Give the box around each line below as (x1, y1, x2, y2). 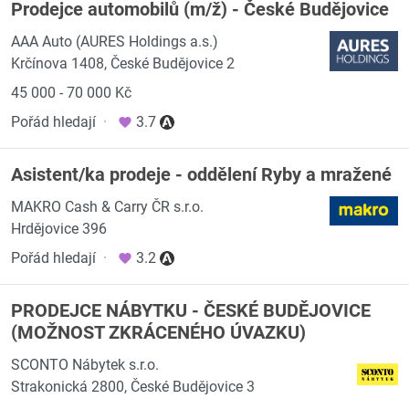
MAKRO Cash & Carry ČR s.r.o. (11, 198, 204, 215)
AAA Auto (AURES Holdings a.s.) (11, 33, 218, 50)
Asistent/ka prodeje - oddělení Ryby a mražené (11, 163, 392, 185)
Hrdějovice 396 (11, 220, 107, 237)
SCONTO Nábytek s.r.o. (11, 356, 159, 373)
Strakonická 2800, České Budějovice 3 (11, 378, 255, 395)
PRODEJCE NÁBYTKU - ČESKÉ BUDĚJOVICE (11, 299, 371, 321)
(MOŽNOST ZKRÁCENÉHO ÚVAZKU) (11, 321, 306, 343)
